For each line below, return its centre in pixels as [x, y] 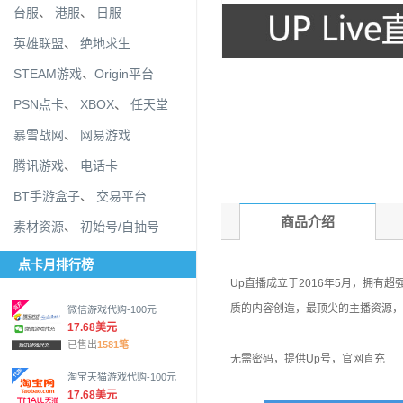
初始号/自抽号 [120, 227]
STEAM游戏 [48, 74]
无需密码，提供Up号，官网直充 [309, 358]
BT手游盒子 [47, 196]
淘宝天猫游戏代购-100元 [122, 377]
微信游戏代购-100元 [112, 309]
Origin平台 [124, 74]
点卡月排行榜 [56, 264]
